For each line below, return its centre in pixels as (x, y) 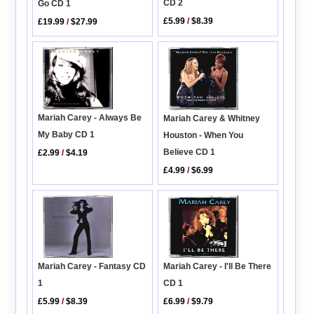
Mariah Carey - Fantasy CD (92, 266)
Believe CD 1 (190, 152)
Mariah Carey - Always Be (90, 117)
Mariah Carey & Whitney (212, 118)
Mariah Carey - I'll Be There (218, 267)
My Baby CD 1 (67, 134)
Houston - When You (204, 135)
